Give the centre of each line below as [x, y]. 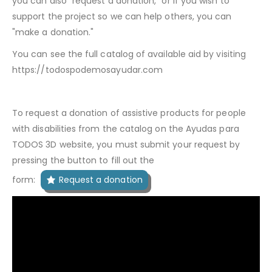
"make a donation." [53, 32]
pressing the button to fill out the [83, 160]
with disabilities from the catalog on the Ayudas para [126, 128]
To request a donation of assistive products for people [129, 113]
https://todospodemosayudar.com [88, 70]
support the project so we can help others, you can [122, 16]
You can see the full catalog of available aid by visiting [129, 54]
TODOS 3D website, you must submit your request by [126, 144]
